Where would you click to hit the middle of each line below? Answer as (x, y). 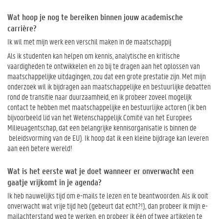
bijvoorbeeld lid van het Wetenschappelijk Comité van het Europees (100, 117)
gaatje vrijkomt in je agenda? (55, 182)
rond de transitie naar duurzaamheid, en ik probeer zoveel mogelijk (99, 97)
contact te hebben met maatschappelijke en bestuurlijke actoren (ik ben (107, 107)
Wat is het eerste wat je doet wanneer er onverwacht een (100, 171)
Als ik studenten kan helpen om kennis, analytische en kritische (94, 55)
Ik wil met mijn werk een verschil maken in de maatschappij (89, 41)
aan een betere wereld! (40, 148)
